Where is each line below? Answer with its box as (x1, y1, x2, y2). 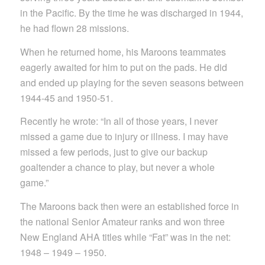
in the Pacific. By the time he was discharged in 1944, (20, 5, 243, 20)
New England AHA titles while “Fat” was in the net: (20, 230, 231, 244)
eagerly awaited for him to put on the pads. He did (20, 60, 227, 74)
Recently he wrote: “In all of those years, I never (20, 114, 218, 128)
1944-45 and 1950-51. (20, 91, 113, 105)
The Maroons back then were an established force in (20, 199, 239, 213)
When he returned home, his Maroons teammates (20, 44, 226, 59)
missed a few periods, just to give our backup (20, 145, 208, 159)
